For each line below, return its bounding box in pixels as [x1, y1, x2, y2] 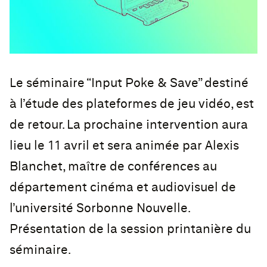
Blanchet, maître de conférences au [10, 160, 217, 173]
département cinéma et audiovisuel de [10, 181, 236, 194]
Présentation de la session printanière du [10, 223, 251, 236]
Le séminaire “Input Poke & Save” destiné [10, 77, 249, 90]
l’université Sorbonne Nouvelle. [10, 202, 190, 215]
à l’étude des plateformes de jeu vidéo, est [10, 98, 254, 111]
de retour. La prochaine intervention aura [10, 119, 248, 132]
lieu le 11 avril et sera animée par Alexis [10, 139, 239, 153]
